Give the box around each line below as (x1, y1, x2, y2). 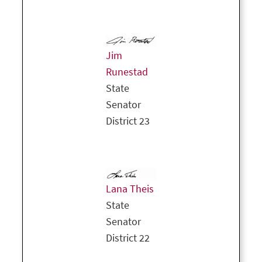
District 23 (106, 114, 150, 129)
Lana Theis (106, 182, 154, 196)
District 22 (106, 231, 150, 246)
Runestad (106, 65, 148, 80)
